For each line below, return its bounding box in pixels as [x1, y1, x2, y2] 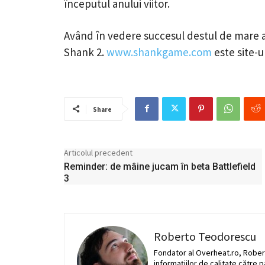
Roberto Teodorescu [154, 228, 256, 244]
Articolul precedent [64, 147, 132, 158]
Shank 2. [64, 44, 106, 59]
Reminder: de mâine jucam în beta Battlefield [64, 160, 256, 172]
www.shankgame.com [106, 44, 212, 59]
